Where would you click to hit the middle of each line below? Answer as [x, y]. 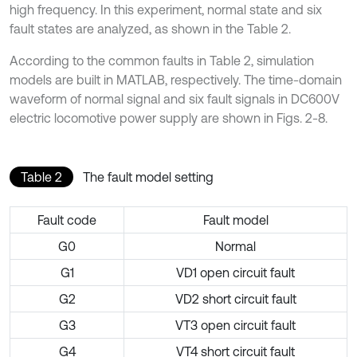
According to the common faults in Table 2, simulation [162, 60]
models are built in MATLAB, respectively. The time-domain [176, 79]
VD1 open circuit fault [235, 272]
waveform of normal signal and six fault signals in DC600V [175, 98]
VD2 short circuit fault [235, 298]
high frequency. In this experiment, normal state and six [166, 9]
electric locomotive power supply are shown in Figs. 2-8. [169, 118]
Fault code [67, 220]
